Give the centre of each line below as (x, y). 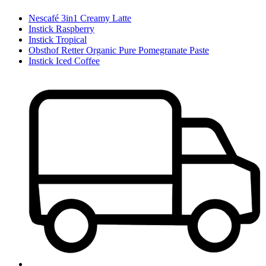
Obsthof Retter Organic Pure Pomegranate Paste (119, 50)
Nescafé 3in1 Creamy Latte (80, 18)
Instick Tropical (58, 40)
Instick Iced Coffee (64, 61)
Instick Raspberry (61, 29)
